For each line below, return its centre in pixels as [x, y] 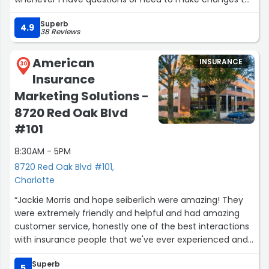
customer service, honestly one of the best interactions [132, 226]
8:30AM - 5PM [43, 151]
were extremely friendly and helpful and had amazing [127, 213]
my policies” [40, 12]
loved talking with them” [65, 253]
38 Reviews [60, 31]
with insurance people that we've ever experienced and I [133, 240]
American [63, 63]
